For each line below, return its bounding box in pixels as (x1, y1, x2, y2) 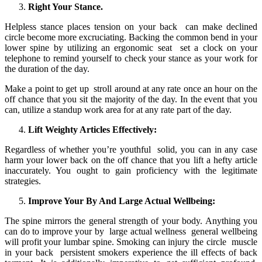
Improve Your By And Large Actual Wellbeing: (28, 196, 215, 206)
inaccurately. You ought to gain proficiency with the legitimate (5, 166, 257, 176)
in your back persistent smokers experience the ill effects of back (5, 247, 257, 258)
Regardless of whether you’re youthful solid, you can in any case (5, 144, 257, 155)
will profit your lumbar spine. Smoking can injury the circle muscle (5, 237, 257, 247)
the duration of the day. (5, 64, 89, 74)
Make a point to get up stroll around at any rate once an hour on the (5, 84, 257, 94)
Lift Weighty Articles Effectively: (28, 125, 157, 135)
